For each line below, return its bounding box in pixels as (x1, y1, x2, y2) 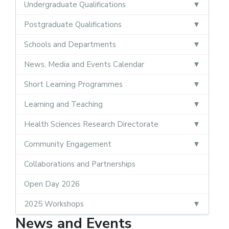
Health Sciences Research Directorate (24, 119, 158, 129)
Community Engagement (24, 139, 111, 149)
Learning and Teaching (24, 99, 103, 109)
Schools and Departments (24, 39, 116, 50)
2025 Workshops (24, 198, 84, 209)
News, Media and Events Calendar (24, 59, 144, 70)
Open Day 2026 (24, 178, 80, 189)
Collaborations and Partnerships (24, 158, 135, 169)
